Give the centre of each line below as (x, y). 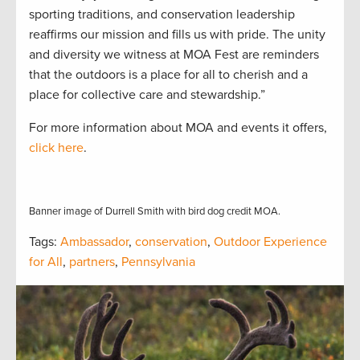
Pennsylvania (158, 262)
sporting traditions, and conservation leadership (162, 15)
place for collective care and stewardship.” (147, 95)
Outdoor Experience (270, 242)
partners (92, 262)
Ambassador (94, 242)
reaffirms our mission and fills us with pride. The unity (177, 35)
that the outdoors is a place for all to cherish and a (168, 75)
